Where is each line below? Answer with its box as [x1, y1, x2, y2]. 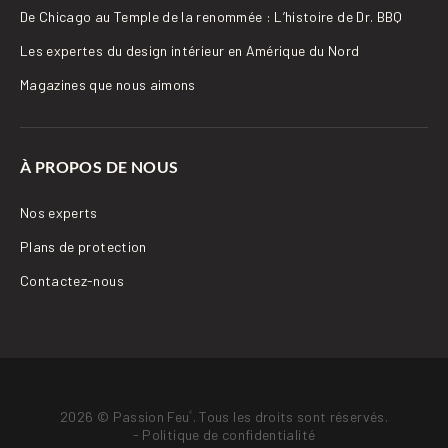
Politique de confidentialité [142, 425, 316, 443]
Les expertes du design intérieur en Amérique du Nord [20, 41, 360, 59]
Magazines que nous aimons [20, 75, 196, 93]
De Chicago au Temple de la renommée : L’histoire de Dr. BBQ [20, 7, 403, 25]
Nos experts [20, 203, 98, 221]
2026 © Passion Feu [60, 407, 190, 425]
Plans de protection [20, 237, 147, 255]
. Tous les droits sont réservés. [192, 407, 388, 425]
